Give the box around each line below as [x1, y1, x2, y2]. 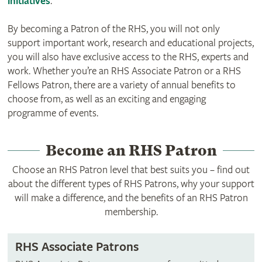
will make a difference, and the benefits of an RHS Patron [14, 191, 248, 204]
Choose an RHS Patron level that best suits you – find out [12, 163, 250, 176]
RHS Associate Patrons [15, 239, 139, 255]
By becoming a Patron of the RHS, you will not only [7, 22, 220, 35]
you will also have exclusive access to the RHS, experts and [7, 50, 249, 63]
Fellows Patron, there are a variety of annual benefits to [7, 78, 236, 91]
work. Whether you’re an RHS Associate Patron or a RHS [7, 64, 241, 77]
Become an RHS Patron [45, 142, 217, 159]
